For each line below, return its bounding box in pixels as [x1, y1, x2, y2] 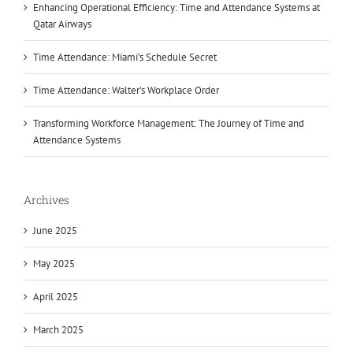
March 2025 [33, 323, 84, 337]
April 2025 [33, 290, 78, 304]
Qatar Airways [33, 17, 91, 31]
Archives [24, 191, 69, 207]
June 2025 [33, 224, 77, 238]
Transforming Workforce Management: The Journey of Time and [33, 116, 304, 130]
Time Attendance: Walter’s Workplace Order [33, 83, 219, 97]
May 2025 [33, 257, 75, 271]
